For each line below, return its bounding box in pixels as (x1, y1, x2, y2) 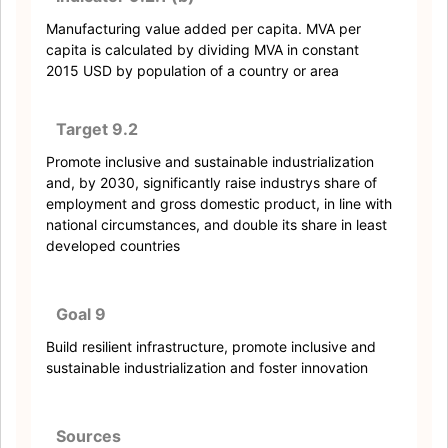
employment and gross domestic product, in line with (46, 195, 392, 212)
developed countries (46, 237, 180, 254)
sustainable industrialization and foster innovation (46, 359, 368, 376)
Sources (56, 426, 121, 446)
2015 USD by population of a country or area (46, 62, 339, 79)
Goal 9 (56, 304, 106, 324)
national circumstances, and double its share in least (46, 216, 387, 233)
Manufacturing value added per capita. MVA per (46, 20, 361, 37)
